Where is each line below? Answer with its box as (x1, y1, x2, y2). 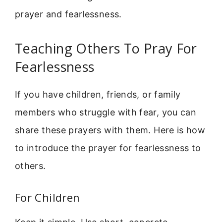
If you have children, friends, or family (15, 89, 181, 100)
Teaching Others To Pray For (15, 39, 197, 57)
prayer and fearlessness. (15, 8, 122, 19)
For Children (15, 190, 80, 205)
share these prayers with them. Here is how (15, 124, 206, 135)
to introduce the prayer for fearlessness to (15, 142, 201, 153)
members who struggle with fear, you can (15, 107, 197, 117)
